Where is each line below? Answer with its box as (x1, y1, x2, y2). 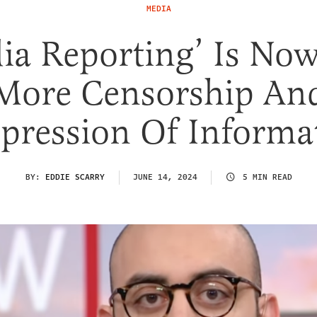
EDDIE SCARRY (45, 171, 105, 183)
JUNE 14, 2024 (132, 171, 197, 183)
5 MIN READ (242, 171, 292, 183)
